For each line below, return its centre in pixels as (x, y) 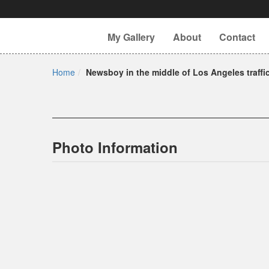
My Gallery (131, 37)
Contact (237, 37)
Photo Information (115, 147)
